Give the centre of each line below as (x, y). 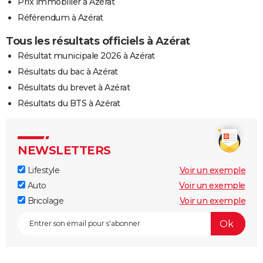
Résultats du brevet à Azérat (74, 88)
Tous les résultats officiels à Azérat (98, 41)
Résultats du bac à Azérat (68, 72)
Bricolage (44, 201)
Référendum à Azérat (60, 18)
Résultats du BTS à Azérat (69, 104)
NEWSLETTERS (64, 151)
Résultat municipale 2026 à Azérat (86, 56)
